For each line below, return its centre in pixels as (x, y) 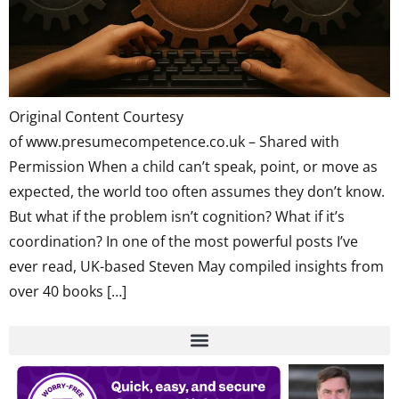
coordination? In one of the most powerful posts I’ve (183, 242)
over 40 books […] (68, 292)
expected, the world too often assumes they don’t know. (197, 192)
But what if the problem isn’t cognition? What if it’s (177, 217)
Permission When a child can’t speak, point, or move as (193, 167)
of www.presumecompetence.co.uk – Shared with (174, 142)
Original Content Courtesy (96, 117)
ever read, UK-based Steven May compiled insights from (196, 267)
